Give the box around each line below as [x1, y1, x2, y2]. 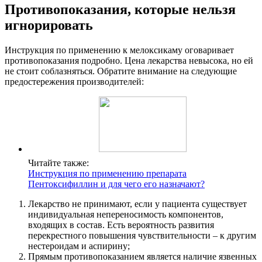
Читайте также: [28, 157, 89, 168]
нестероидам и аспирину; [28, 240, 130, 251]
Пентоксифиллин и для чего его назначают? [28, 178, 205, 189]
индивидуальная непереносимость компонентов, [28, 209, 223, 219]
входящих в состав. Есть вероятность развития [28, 219, 214, 230]
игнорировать [5, 17, 93, 33]
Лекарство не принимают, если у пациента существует [28, 198, 247, 209]
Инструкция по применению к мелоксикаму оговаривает [5, 44, 234, 55]
